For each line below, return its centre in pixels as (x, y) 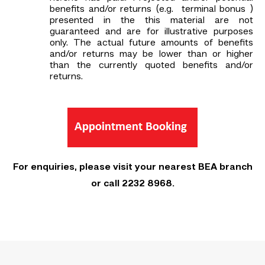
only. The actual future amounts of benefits (151, 43)
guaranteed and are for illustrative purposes (151, 32)
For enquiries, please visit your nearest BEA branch (132, 168)
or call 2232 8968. (132, 184)
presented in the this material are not (151, 21)
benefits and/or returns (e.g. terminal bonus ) (151, 10)
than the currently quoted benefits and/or (151, 66)
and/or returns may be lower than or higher (151, 55)
